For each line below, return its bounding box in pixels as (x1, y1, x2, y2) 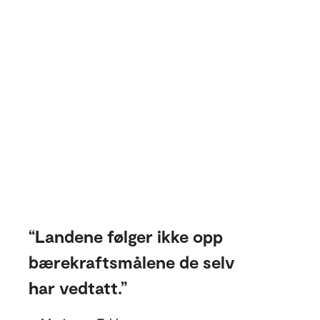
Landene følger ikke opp (35, 226, 223, 246)
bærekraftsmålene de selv (29, 251, 235, 272)
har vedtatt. (29, 277, 121, 298)
